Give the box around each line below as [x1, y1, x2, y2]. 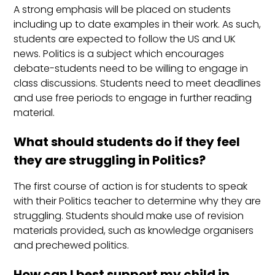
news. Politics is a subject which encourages [14, 47, 225, 61]
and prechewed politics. [14, 238, 132, 253]
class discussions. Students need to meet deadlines [14, 76, 261, 91]
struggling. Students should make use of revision [14, 209, 244, 223]
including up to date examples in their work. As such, [14, 17, 261, 32]
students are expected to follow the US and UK [14, 32, 236, 47]
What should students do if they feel [14, 133, 241, 151]
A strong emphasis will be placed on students [14, 2, 231, 17]
